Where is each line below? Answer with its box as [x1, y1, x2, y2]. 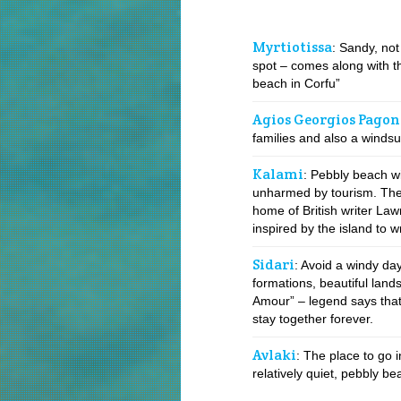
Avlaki [252, 346, 296, 364]
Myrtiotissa [252, 38, 332, 56]
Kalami [252, 165, 303, 183]
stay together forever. [252, 311, 373, 326]
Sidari [252, 255, 294, 274]
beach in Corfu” [252, 76, 340, 90]
